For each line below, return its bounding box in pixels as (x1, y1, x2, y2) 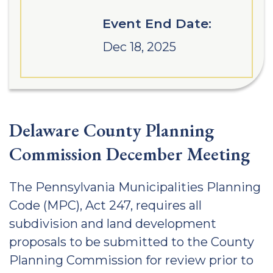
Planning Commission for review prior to (9, 253, 253, 268)
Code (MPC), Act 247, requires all (9, 198, 202, 213)
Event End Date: (102, 16, 211, 31)
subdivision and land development (9, 216, 216, 231)
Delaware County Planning (9, 118, 214, 142)
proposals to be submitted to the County (9, 235, 254, 249)
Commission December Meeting (9, 142, 250, 166)
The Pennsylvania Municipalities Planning (9, 180, 261, 194)
